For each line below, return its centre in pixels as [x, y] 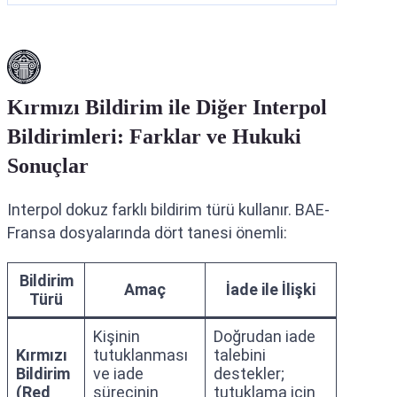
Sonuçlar [48, 166]
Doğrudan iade [265, 336]
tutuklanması [140, 355]
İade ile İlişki [271, 289]
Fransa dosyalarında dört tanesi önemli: [147, 233]
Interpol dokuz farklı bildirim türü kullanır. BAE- [168, 210]
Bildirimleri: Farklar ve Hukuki [154, 136]
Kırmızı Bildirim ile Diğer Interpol [167, 107]
